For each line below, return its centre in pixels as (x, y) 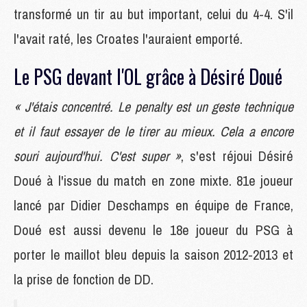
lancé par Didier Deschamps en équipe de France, (153, 205)
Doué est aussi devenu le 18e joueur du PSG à (153, 230)
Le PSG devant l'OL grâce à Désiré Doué (148, 76)
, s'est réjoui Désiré (237, 156)
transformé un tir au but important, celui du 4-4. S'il (153, 14)
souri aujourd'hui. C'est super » (98, 156)
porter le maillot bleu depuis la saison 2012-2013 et (153, 254)
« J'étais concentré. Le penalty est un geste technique (153, 106)
